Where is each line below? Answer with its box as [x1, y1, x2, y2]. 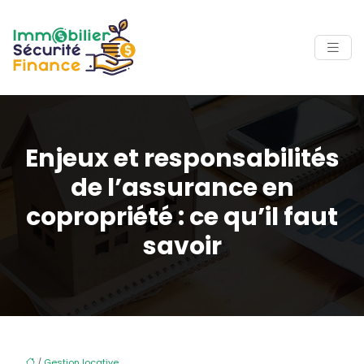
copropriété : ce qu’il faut [26, 200, 338, 234]
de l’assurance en [70, 171, 294, 205]
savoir [142, 229, 222, 263]
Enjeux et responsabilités [24, 141, 340, 175]
